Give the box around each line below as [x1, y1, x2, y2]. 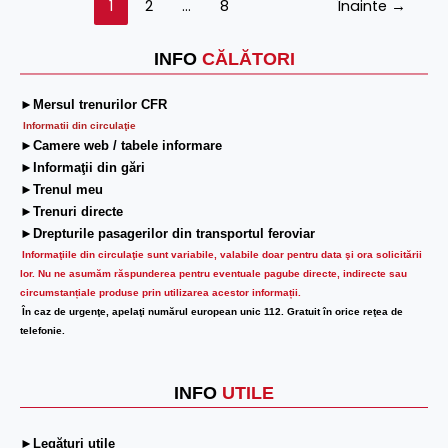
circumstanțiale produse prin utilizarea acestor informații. [20, 287, 301, 299]
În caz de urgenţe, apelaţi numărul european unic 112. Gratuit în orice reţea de [22, 306, 403, 318]
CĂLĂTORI [201, 49, 295, 70]
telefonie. [20, 325, 65, 337]
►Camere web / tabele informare [20, 138, 222, 154]
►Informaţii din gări [20, 160, 145, 176]
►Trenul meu [20, 182, 107, 198]
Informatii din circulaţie [20, 120, 136, 132]
